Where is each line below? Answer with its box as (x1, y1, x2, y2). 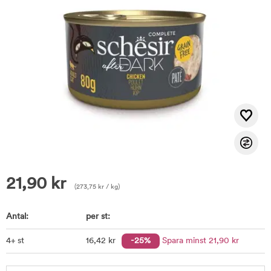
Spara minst (162, 237, 209, 246)
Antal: (6, 212, 28, 221)
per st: (85, 212, 110, 221)
